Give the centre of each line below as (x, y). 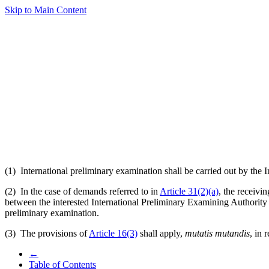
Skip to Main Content (46, 10)
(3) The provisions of (47, 233)
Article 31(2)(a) (189, 191)
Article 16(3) (113, 233)
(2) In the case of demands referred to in (82, 191)
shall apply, (161, 233)
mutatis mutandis (217, 233)
